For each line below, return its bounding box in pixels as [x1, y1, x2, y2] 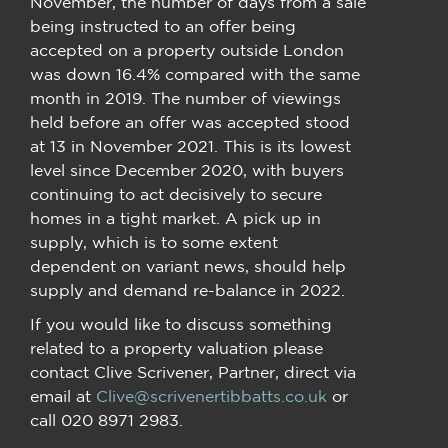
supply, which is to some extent [30, 232, 278, 251]
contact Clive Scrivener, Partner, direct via [30, 362, 356, 381]
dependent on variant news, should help [30, 256, 346, 275]
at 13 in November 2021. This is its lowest [30, 136, 351, 155]
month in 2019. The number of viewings [30, 88, 341, 107]
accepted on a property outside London [30, 40, 344, 59]
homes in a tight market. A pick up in [30, 208, 321, 227]
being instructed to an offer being [30, 16, 296, 35]
